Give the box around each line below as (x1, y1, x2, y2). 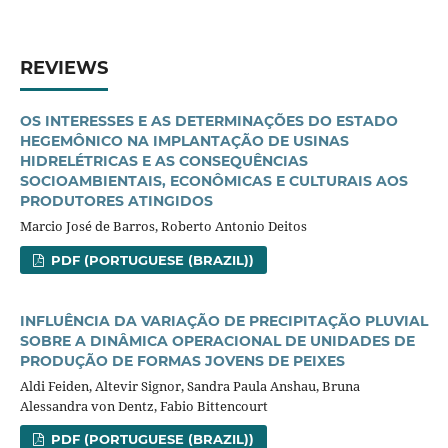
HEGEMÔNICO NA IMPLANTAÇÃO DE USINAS (19, 131, 349, 150)
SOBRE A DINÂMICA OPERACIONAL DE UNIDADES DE (19, 331, 415, 350)
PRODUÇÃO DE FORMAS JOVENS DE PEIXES (19, 351, 345, 370)
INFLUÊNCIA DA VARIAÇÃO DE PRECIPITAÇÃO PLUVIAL (19, 311, 428, 330)
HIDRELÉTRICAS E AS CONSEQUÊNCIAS (19, 151, 308, 170)
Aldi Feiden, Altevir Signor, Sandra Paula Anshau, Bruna (19, 376, 360, 395)
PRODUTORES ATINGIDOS (19, 191, 213, 210)
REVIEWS (19, 56, 108, 79)
